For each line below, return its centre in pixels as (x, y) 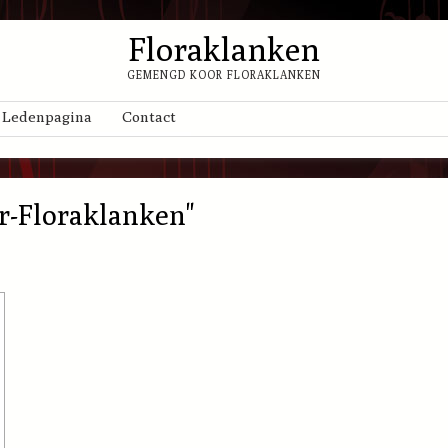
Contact (149, 116)
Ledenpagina (47, 116)
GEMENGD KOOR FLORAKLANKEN (224, 74)
